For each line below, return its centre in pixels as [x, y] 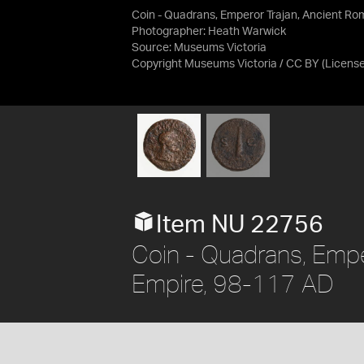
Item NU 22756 [240, 225]
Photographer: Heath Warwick [209, 32]
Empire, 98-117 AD [233, 283]
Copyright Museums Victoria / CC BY [225, 64]
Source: [153, 48]
